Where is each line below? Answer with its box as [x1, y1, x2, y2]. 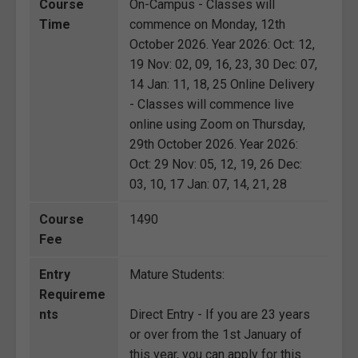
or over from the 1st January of [129, 326, 302, 342]
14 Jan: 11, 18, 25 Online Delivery [129, 76, 315, 92]
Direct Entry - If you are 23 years [129, 306, 310, 322]
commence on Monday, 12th [129, 16, 285, 32]
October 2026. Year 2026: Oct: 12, [129, 36, 315, 52]
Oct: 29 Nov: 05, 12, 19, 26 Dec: [129, 156, 302, 172]
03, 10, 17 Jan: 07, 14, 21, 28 [129, 176, 287, 192]
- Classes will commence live [129, 96, 294, 112]
